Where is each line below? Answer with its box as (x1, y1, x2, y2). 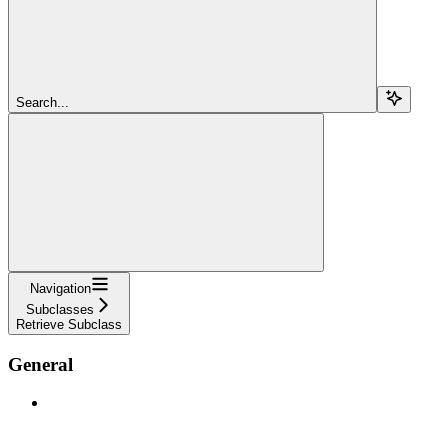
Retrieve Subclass (16, 316, 122, 332)
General (8, 353, 73, 375)
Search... (16, 94, 69, 110)
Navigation (29, 280, 91, 296)
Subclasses (26, 301, 94, 317)
